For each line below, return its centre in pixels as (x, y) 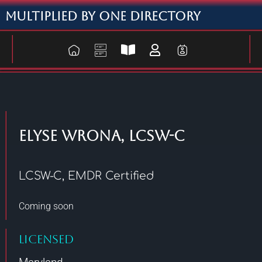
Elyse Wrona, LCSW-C (102, 136)
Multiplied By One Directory (103, 16)
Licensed (46, 239)
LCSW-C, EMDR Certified (86, 176)
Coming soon (46, 206)
